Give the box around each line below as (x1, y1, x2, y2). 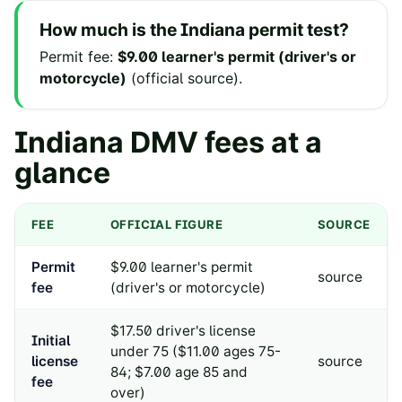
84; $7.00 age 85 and (110, 363, 248, 380)
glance (14, 154, 110, 190)
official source (136, 68, 233, 87)
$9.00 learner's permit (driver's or (118, 47, 356, 66)
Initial (31, 331, 70, 349)
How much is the (39, 18, 180, 40)
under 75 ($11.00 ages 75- (110, 342, 281, 360)
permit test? (245, 18, 349, 40)
